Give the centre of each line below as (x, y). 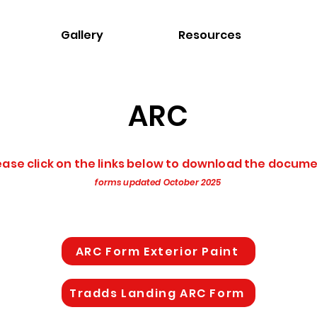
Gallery (82, 35)
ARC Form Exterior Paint (157, 251)
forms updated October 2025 (158, 182)
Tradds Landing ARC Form (157, 293)
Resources (210, 35)
